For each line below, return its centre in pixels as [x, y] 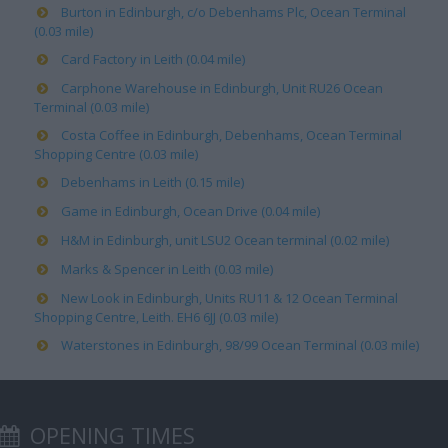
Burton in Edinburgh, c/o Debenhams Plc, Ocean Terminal [233, 12]
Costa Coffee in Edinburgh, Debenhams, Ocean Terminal [231, 135]
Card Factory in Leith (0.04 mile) [153, 59]
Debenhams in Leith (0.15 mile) [152, 182]
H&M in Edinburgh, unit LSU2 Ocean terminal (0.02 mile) [225, 240]
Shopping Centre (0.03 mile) [116, 154]
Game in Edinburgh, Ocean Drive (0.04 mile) [190, 211]
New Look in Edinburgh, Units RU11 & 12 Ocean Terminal [229, 298]
